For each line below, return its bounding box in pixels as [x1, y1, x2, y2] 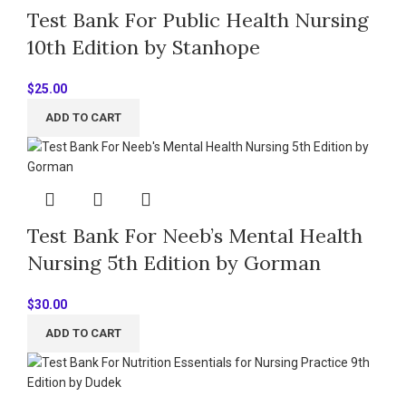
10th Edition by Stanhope [27, 34, 260, 60]
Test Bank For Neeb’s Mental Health [27, 222, 362, 248]
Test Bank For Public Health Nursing [27, 6, 369, 33]
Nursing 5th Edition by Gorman [27, 249, 321, 275]
